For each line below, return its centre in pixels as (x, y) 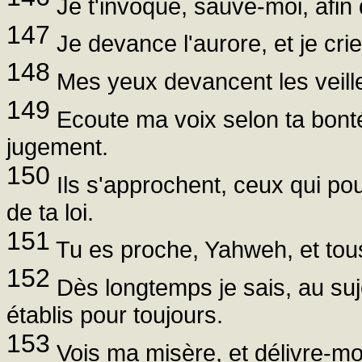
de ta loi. (50, 212)
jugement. (57, 146)
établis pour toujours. (115, 315)
